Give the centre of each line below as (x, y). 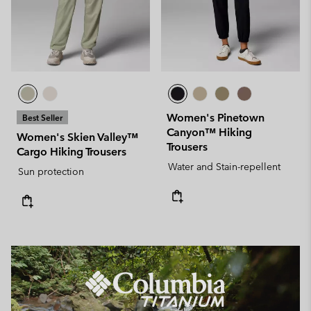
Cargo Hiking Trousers (72, 152)
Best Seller (42, 117)
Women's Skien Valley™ (77, 137)
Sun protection (51, 171)
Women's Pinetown (216, 118)
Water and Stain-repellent (224, 167)
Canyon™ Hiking (209, 132)
